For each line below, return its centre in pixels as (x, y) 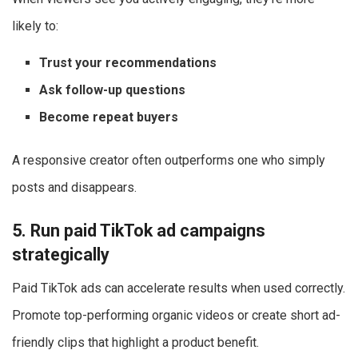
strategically (61, 254)
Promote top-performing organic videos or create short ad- (176, 316)
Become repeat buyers (109, 117)
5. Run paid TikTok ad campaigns (139, 230)
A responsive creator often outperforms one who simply (169, 160)
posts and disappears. (74, 187)
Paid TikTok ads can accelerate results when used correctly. (179, 288)
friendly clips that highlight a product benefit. (135, 343)
